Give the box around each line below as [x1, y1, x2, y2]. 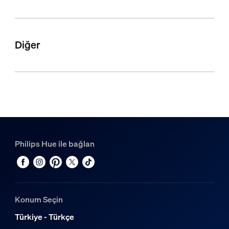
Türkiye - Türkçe [14, 211, 74, 223]
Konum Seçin [14, 194, 63, 205]
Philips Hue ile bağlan [14, 138, 95, 150]
